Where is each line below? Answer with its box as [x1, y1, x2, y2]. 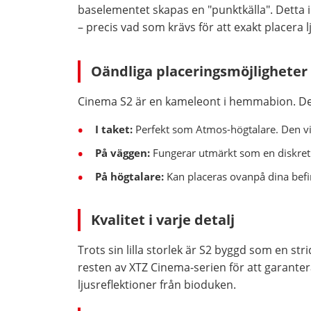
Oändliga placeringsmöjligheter [91, 62, 308, 81]
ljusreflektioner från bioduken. [78, 277, 236, 292]
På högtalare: [95, 169, 164, 183]
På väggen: [95, 146, 150, 160]
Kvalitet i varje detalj [91, 210, 235, 229]
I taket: [95, 122, 133, 136]
